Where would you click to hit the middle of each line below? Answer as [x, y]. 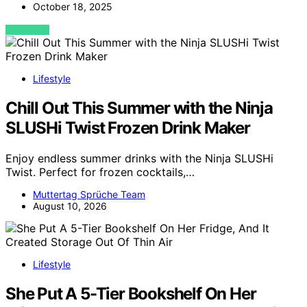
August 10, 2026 [70, 206]
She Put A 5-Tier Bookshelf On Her [131, 294]
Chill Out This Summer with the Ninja [139, 108]
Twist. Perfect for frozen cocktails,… [100, 172]
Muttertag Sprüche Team [89, 195]
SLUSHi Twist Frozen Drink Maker [128, 128]
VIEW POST [28, 30]
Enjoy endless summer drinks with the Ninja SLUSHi [139, 159]
